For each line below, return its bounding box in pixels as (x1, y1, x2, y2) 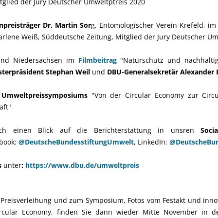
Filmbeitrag (78, 55, 121, 65)
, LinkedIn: (134, 137, 169, 146)
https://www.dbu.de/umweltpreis (25, 161, 139, 170)
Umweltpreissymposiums (1, 91, 88, 100)
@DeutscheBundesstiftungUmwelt (18, 137, 134, 146)
